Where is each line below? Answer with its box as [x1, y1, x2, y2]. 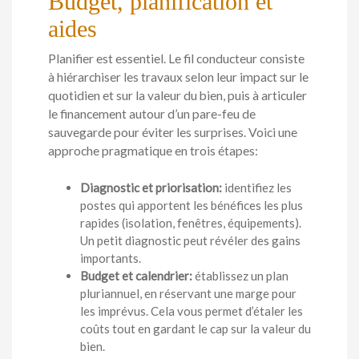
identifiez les [222, 180, 292, 196]
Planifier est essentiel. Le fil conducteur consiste [48, 51, 305, 67]
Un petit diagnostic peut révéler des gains [80, 233, 301, 248]
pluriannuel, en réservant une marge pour [80, 286, 296, 301]
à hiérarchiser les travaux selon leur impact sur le [48, 70, 309, 85]
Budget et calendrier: [80, 268, 192, 284]
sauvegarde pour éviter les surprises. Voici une [48, 125, 297, 140]
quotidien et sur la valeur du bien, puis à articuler [48, 88, 307, 103]
